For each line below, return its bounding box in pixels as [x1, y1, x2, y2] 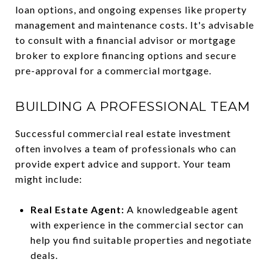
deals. [30, 249, 58, 261]
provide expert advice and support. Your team [15, 158, 231, 169]
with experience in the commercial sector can [30, 219, 244, 230]
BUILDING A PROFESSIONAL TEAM [15, 99, 250, 114]
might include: [15, 173, 82, 185]
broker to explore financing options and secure [15, 49, 236, 61]
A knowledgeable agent [124, 204, 238, 215]
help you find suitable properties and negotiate [30, 234, 252, 246]
